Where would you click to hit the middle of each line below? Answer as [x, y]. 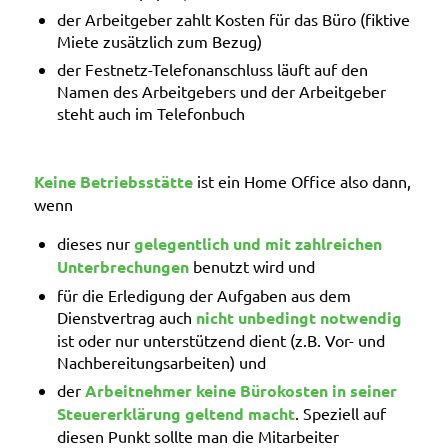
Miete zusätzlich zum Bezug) [159, 41]
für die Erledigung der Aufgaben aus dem [203, 294]
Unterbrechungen [122, 266]
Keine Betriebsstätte [113, 182]
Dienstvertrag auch [126, 316]
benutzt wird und [251, 265]
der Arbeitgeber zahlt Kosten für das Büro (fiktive [233, 19]
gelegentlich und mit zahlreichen [257, 243]
